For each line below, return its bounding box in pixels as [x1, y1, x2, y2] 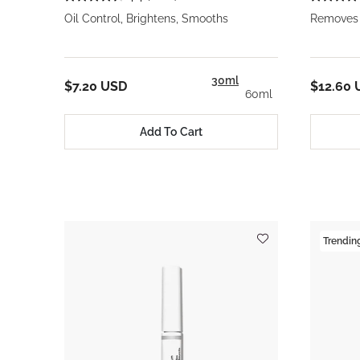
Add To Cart [140, 125, 202, 138]
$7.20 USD [64, 78, 127, 94]
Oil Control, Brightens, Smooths [64, 12, 228, 25]
